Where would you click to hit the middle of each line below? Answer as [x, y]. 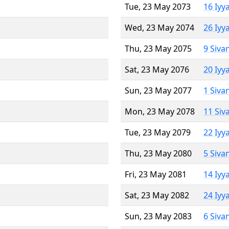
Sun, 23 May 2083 [158, 216]
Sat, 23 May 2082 [157, 195]
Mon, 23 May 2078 [160, 111]
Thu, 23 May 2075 [158, 48]
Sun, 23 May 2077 [158, 90]
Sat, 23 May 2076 [157, 69]
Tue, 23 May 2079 [158, 132]
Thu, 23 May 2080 [158, 153]
